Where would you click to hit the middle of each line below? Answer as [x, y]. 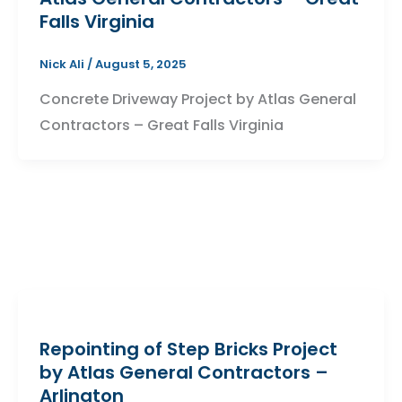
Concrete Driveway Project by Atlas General [197, 100]
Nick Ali [63, 64]
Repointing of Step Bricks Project [188, 350]
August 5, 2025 [140, 64]
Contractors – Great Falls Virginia [161, 126]
